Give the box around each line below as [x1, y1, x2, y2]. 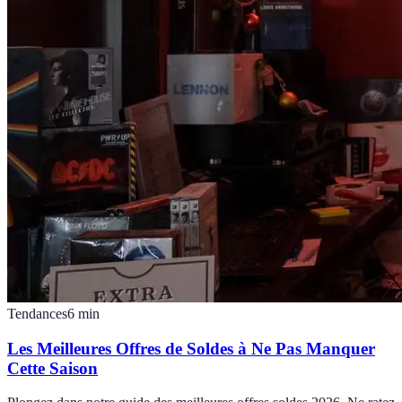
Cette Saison [7, 358, 98, 378]
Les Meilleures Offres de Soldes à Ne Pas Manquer [7, 338, 375, 358]
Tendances [7, 305, 67, 321]
